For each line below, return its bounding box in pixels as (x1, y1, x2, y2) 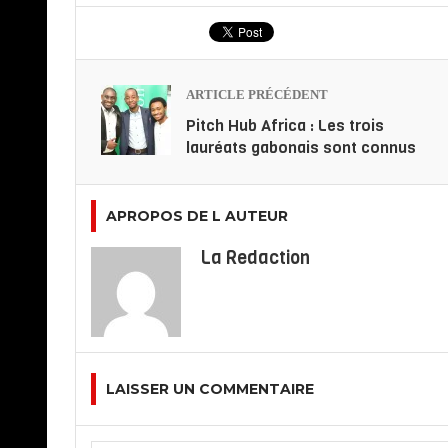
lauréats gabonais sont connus (185, 137, 416, 159)
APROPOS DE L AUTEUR (105, 207, 288, 226)
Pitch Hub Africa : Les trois (185, 115, 384, 137)
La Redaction (200, 246, 310, 271)
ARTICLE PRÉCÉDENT (185, 87, 328, 103)
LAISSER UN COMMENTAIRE (105, 380, 314, 399)
